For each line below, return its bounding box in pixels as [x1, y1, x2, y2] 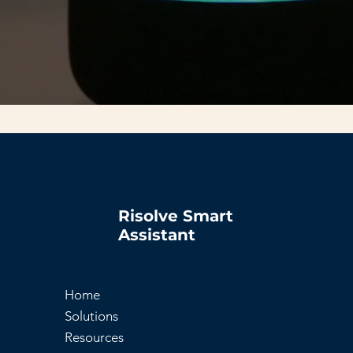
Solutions [64, 308, 118, 325]
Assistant [117, 225, 195, 245]
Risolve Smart [117, 206, 233, 226]
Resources [64, 329, 124, 346]
